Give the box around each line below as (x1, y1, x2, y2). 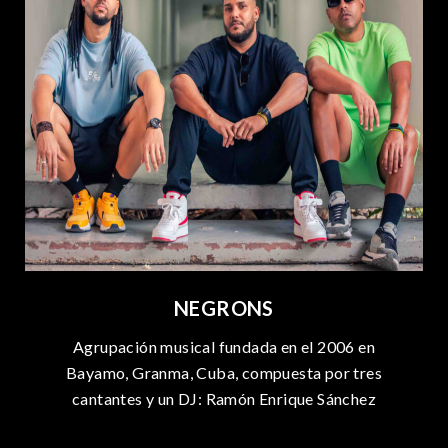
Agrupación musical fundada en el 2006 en (73, 337, 375, 356)
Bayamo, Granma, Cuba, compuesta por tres (66, 363, 382, 382)
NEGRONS (174, 296, 274, 320)
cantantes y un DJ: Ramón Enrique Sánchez (72, 389, 376, 408)
